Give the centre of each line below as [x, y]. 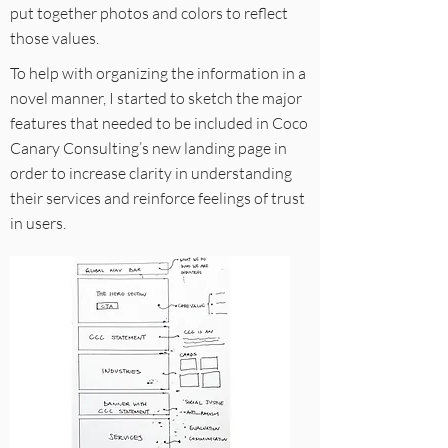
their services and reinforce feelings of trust [157, 198]
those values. [54, 38]
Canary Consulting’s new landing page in [148, 148]
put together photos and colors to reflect [149, 13]
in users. [38, 223]
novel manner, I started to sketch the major [156, 98]
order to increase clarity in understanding [151, 173]
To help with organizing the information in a [158, 73]
